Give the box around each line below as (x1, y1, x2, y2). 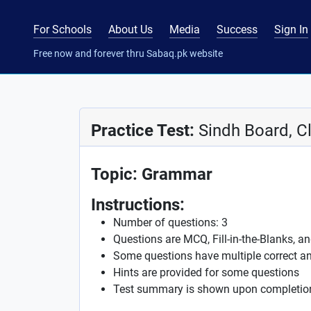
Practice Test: (91, 121, 199, 140)
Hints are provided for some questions (113, 266, 299, 279)
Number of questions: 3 (113, 216, 228, 229)
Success (217, 22, 258, 36)
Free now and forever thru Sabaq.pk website (33, 47, 223, 59)
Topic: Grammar (91, 165, 212, 184)
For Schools (33, 22, 92, 36)
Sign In (274, 22, 308, 36)
